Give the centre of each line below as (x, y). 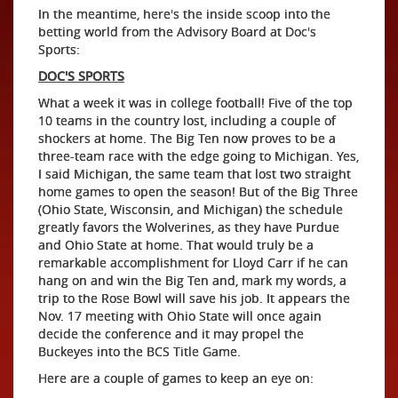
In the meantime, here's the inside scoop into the (184, 14)
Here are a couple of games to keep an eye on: (176, 378)
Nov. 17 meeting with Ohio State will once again (180, 316)
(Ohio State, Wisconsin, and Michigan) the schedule (191, 209)
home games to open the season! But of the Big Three (198, 191)
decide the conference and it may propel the (171, 334)
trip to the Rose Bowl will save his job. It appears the (194, 298)
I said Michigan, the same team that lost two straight (195, 174)
